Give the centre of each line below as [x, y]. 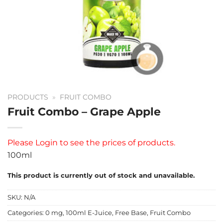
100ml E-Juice [89, 213]
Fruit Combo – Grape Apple [84, 111]
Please [20, 142]
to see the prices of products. [117, 142]
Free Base [131, 213]
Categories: [26, 213]
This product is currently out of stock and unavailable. [101, 175]
